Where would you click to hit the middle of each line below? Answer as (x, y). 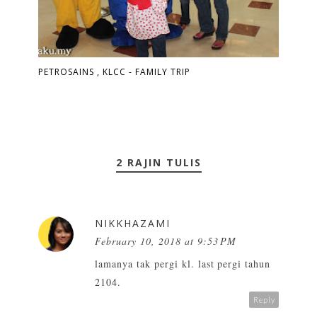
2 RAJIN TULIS (158, 162)
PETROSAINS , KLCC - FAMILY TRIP (114, 72)
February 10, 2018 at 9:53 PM (166, 241)
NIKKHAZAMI (133, 223)
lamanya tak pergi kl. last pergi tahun (183, 264)
